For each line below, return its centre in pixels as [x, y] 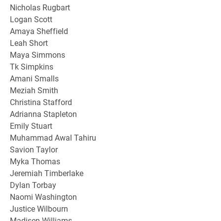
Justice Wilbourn [39, 208]
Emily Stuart [31, 125]
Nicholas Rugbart [40, 7]
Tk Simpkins [32, 66]
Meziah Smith [34, 90]
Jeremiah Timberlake [47, 173]
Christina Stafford [41, 102]
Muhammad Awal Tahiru [53, 137]
